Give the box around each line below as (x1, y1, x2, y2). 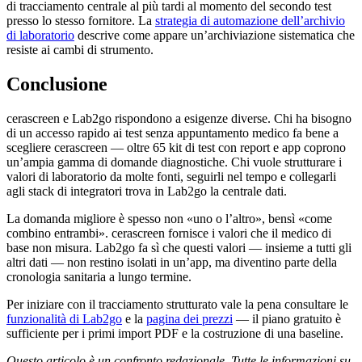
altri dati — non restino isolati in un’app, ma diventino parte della (6, 255, 337, 269)
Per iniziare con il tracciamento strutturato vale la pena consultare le (6, 297, 348, 311)
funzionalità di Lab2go (6, 311, 122, 326)
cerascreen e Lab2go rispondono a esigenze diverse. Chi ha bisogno (6, 111, 351, 125)
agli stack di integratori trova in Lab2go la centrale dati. (6, 183, 287, 198)
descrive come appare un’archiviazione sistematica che (74, 28, 355, 43)
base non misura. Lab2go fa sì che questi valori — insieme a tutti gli (6, 240, 351, 255)
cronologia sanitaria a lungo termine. (6, 269, 192, 284)
